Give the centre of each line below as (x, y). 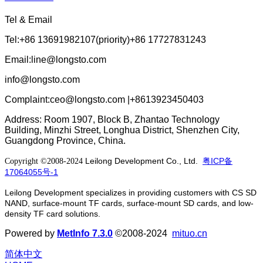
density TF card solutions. (53, 213)
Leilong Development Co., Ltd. (144, 161)
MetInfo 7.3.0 (85, 233)
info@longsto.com (42, 79)
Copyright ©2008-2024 (45, 161)
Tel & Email (28, 19)
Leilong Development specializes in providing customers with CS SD (131, 192)
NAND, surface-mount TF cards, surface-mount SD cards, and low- (129, 203)
